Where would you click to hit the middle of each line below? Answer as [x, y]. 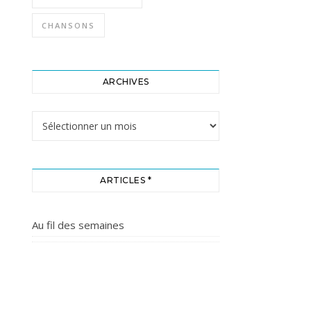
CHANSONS [68, 25]
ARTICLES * [126, 180]
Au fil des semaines [78, 225]
